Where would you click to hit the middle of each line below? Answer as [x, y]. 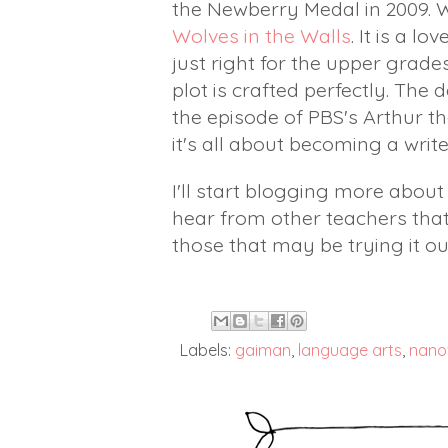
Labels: [207, 349]
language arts [350, 349]
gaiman [263, 349]
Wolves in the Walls [261, 35]
